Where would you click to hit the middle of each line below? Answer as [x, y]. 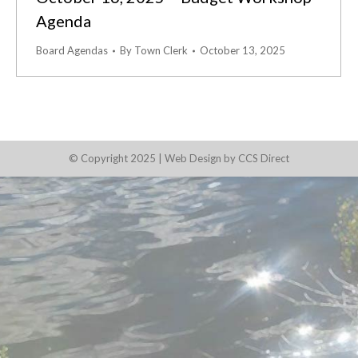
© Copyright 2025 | [117, 158]
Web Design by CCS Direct [227, 158]
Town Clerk [161, 50]
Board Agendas [72, 50]
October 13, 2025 [243, 50]
